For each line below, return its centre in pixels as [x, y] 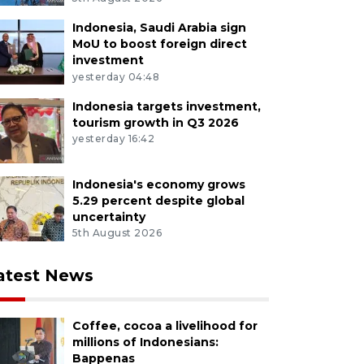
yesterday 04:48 [116, 76]
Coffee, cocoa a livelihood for [165, 326]
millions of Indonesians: [145, 342]
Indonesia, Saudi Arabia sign [159, 27]
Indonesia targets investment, [166, 106]
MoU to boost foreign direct [159, 43]
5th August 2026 [117, 233]
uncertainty [108, 217]
